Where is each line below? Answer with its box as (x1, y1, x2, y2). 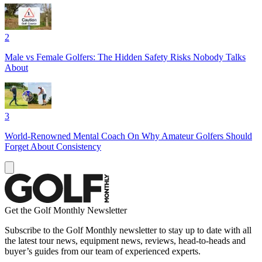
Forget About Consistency (5, 141, 101, 151)
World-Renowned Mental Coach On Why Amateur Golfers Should (5, 130, 252, 141)
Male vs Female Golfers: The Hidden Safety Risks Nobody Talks (5, 51, 246, 62)
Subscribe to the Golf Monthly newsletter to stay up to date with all (5, 225, 251, 235)
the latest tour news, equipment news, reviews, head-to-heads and (5, 235, 246, 246)
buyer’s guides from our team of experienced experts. (5, 246, 201, 256)
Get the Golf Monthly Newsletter (5, 205, 127, 215)
